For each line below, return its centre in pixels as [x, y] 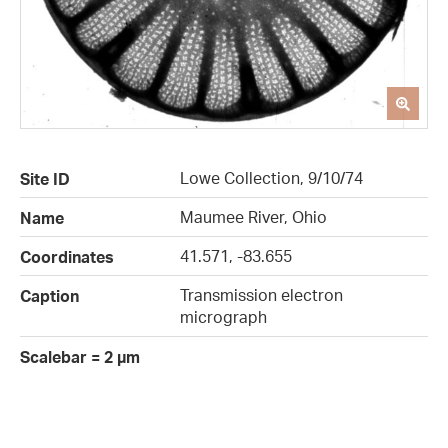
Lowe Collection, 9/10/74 [271, 178]
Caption [49, 296]
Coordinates [67, 257]
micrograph [223, 317]
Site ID [45, 179]
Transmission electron [261, 295]
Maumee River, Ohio [253, 217]
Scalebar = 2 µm [80, 357]
